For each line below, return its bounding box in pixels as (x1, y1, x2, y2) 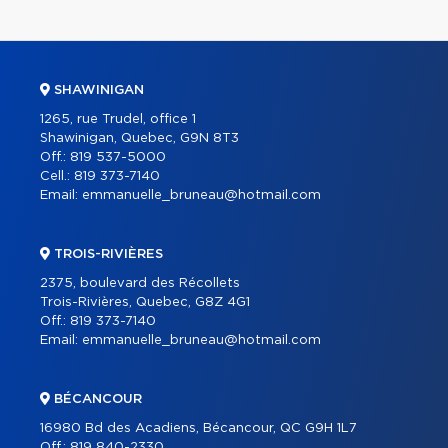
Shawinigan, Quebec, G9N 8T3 (40, 132, 239, 146)
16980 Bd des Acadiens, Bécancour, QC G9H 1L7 (40, 422, 357, 436)
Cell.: (40, 170, 74, 184)
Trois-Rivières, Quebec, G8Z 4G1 (40, 296, 250, 310)
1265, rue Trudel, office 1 (40, 113, 196, 127)
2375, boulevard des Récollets (40, 277, 240, 291)
